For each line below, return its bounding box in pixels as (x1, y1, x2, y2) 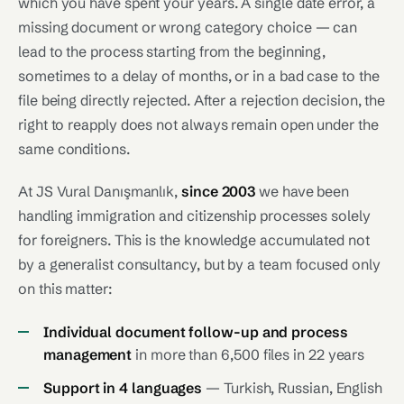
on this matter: (18, 280, 112, 298)
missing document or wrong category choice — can (18, 18, 358, 36)
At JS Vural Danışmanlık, (18, 182, 181, 200)
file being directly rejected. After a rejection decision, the (18, 91, 386, 109)
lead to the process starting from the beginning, (18, 42, 326, 60)
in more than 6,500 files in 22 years (132, 345, 365, 363)
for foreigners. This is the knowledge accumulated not (18, 231, 370, 249)
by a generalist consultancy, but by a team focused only (18, 255, 381, 273)
